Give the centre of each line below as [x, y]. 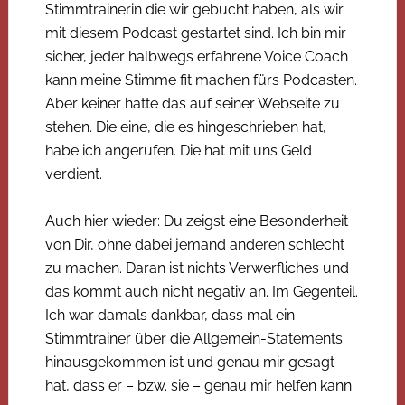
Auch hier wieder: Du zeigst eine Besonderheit [196, 221]
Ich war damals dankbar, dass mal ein [170, 315]
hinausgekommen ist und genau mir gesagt [189, 362]
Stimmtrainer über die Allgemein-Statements [193, 338]
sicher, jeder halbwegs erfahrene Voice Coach [196, 56]
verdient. [73, 174]
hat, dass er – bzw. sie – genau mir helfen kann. [199, 385]
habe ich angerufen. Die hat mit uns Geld [178, 150]
